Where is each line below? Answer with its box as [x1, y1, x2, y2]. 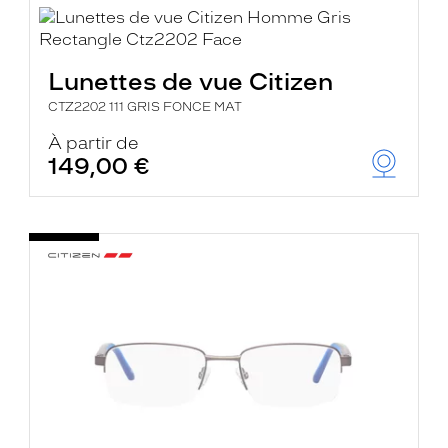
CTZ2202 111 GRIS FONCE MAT [48, 100, 243, 114]
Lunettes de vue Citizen [48, 67, 334, 96]
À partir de [48, 133, 140, 153]
